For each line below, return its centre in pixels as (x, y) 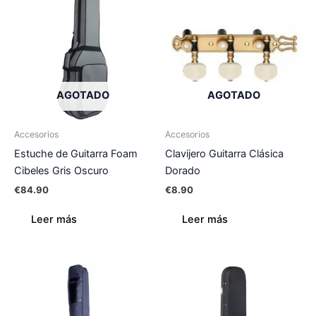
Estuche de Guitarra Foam (76, 153)
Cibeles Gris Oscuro (61, 170)
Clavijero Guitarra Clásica (224, 153)
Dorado (183, 170)
